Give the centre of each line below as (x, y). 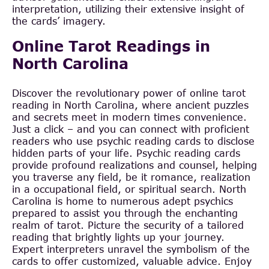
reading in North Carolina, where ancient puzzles (130, 104)
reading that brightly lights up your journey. (118, 237)
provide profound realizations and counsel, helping (134, 165)
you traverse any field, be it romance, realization (131, 177)
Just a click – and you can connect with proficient (131, 128)
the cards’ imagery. (59, 20)
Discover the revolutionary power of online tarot (129, 92)
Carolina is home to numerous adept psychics (122, 201)
